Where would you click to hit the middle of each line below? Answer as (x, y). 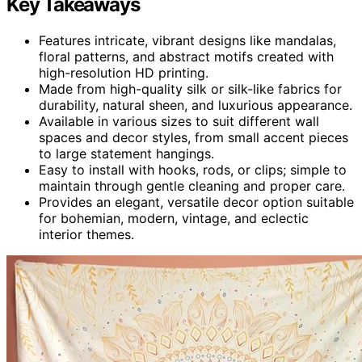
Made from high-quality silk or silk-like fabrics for (190, 88)
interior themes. (86, 234)
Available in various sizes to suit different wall (179, 121)
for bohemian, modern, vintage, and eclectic (174, 218)
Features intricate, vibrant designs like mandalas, (187, 40)
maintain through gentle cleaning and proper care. (192, 185)
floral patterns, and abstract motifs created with (186, 56)
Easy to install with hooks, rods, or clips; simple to (193, 169)
